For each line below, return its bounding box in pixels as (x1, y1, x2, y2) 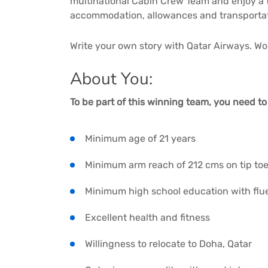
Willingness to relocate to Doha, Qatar (85, 238, 252, 250)
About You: (70, 67, 153, 90)
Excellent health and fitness (85, 212, 210, 224)
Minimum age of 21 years (85, 133, 196, 145)
